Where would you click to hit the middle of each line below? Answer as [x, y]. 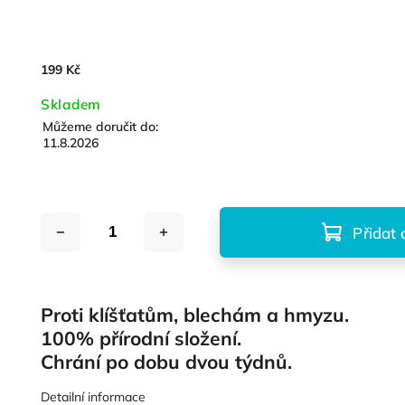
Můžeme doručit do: [101, 127]
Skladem [71, 104]
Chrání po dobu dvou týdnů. [167, 362]
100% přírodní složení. [144, 338]
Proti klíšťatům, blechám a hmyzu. [198, 315]
